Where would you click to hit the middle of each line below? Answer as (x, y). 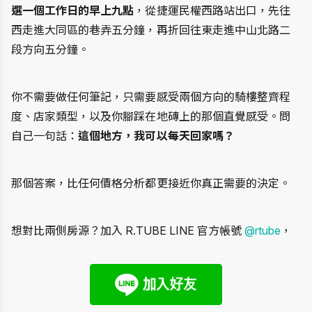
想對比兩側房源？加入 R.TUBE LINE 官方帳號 (128, 230)
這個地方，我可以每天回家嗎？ (156, 135)
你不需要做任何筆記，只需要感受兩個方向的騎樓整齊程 (151, 96)
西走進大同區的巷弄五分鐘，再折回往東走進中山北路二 (151, 30)
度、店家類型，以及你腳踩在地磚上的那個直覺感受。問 (151, 116)
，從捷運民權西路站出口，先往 (212, 10)
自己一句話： (45, 135)
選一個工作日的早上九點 (73, 10)
